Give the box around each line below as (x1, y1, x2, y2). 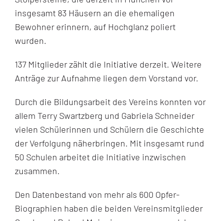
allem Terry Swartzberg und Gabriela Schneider (14, 110, 194, 121)
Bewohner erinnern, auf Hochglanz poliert (14, 21, 176, 33)
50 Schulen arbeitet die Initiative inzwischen (14, 151, 186, 163)
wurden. (14, 35, 46, 46)
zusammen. (14, 165, 60, 177)
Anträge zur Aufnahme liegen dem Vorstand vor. (14, 73, 198, 84)
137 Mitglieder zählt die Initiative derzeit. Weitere (14, 59, 202, 70)
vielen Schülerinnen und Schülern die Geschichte (14, 124, 204, 135)
